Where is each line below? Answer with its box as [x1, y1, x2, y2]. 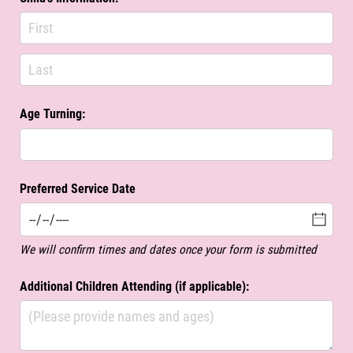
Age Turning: [20, 106, 85, 122]
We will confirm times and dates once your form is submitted [20, 242, 317, 257]
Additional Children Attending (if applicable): [20, 278, 249, 294]
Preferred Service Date [20, 180, 139, 196]
